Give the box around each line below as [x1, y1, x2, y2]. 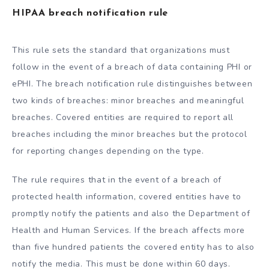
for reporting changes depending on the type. [12, 145, 207, 157]
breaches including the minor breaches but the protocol [12, 128, 247, 140]
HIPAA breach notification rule [12, 8, 168, 18]
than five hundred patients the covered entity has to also [12, 241, 255, 253]
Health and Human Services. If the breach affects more [12, 225, 246, 237]
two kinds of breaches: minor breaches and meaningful [12, 94, 244, 106]
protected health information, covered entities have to [12, 191, 241, 203]
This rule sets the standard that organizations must [12, 44, 230, 56]
